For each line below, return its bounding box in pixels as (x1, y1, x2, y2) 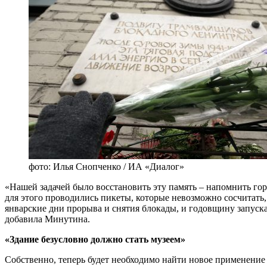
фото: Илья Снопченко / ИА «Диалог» (29, 161, 184, 172)
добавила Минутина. (5, 213, 90, 224)
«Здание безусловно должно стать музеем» (5, 234, 185, 244)
